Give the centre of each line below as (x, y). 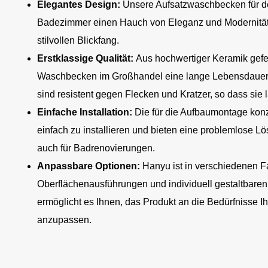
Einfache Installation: (85, 112)
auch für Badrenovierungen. (96, 148)
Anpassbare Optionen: (90, 166)
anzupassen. (64, 220)
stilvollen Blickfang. (78, 40)
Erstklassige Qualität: (86, 58)
